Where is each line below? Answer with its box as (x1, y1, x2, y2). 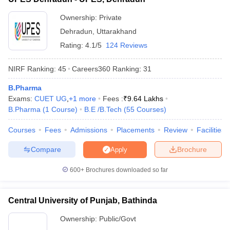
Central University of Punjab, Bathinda (8, 196, 157, 205)
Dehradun (60, 27, 92, 35)
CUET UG (34, 94, 67, 103)
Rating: (60, 41, 85, 49)
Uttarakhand (97, 27, 137, 35)
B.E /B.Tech (84, 105, 122, 113)
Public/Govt (99, 215, 136, 223)
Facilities (197, 126, 225, 134)
